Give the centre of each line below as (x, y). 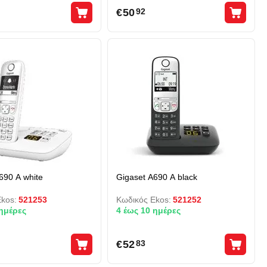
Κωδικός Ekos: (143, 200)
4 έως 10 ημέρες (148, 210)
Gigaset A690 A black (156, 177)
